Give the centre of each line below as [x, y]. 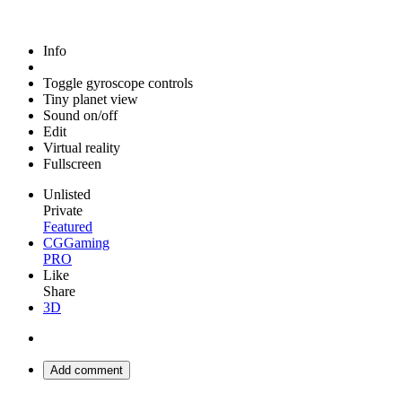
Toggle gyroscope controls [118, 83]
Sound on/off [80, 115]
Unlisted [67, 194]
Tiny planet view [91, 99]
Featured [68, 227]
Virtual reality [82, 148]
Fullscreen [72, 164]
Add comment [87, 370]
